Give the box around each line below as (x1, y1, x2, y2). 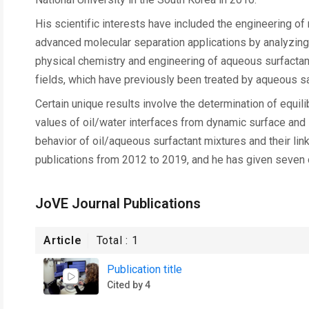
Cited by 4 (107, 279, 150, 290)
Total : (96, 234, 132, 247)
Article (43, 234, 82, 247)
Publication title (107, 262, 182, 276)
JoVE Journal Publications (35, 195, 201, 212)
